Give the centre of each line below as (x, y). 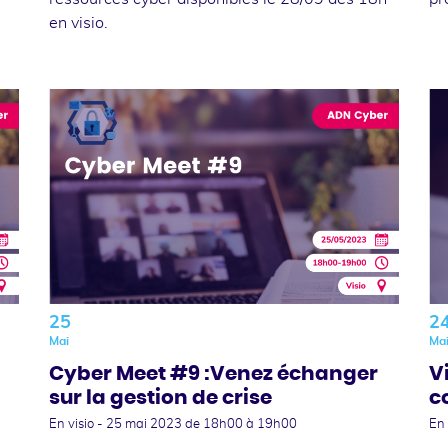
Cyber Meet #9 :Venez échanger (213, 373)
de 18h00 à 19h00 (240, 424)
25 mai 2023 (145, 424)
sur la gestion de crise (160, 397)
